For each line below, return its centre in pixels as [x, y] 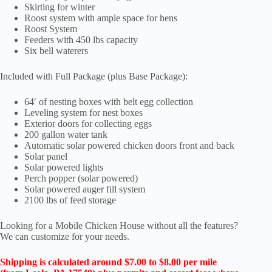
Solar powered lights [64, 167]
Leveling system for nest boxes [83, 112]
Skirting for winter [59, 7]
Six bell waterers [56, 50]
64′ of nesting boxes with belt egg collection [109, 101]
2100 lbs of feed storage [70, 200]
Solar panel [46, 156]
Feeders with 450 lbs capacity [81, 39]
